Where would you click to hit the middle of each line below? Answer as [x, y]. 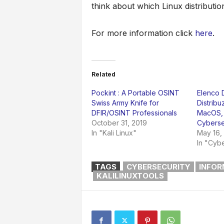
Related [103, 74]
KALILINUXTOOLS [130, 176]
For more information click [143, 33]
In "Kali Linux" [114, 133]
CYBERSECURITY [158, 167]
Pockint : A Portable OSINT [135, 93]
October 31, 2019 [119, 123]
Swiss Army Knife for [125, 103]
